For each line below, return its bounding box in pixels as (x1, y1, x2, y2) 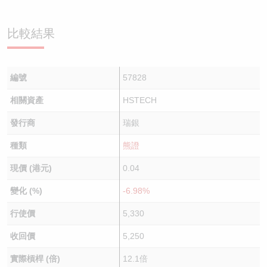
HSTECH (122, 95, 157, 105)
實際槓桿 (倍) (10, 254, 60, 263)
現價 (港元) (10, 163, 52, 173)
